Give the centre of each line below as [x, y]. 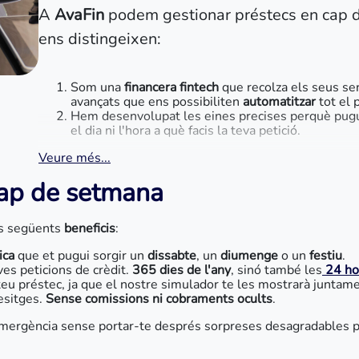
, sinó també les [276, 270]
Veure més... [75, 158]
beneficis [90, 228]
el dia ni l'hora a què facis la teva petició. [186, 131]
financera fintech [171, 87]
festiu [324, 256]
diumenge [251, 256]
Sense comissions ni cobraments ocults [159, 299]
